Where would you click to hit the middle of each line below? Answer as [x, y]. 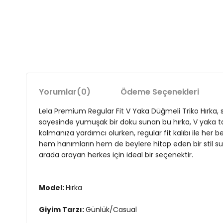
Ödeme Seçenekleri [160, 92]
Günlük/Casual [111, 210]
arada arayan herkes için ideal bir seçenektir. [116, 155]
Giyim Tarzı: [62, 210]
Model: [52, 188]
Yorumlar [58, 92]
